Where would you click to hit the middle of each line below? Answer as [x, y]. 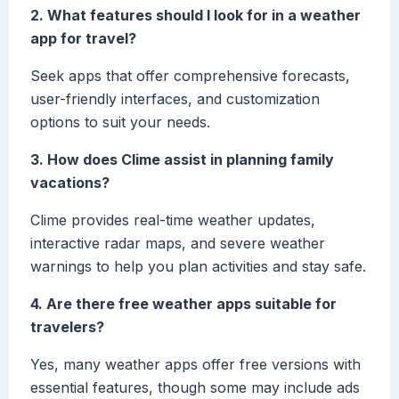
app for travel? [83, 39]
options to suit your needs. [120, 122]
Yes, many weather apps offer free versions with [195, 365]
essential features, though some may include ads [195, 388]
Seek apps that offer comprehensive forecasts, [190, 76]
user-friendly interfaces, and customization [175, 99]
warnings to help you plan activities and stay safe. [198, 267]
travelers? [67, 327]
